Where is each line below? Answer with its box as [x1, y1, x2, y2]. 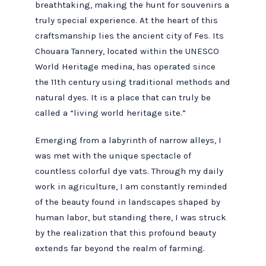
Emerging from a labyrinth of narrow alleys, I [35, 135, 222, 146]
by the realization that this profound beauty [35, 227, 217, 239]
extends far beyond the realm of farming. [35, 243, 205, 254]
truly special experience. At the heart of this [35, 14, 218, 26]
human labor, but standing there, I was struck [35, 212, 227, 223]
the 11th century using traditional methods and [35, 76, 231, 87]
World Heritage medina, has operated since [35, 61, 216, 72]
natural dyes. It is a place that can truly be [35, 91, 211, 103]
